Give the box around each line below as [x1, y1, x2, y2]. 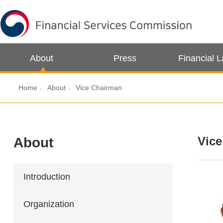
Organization [23, 199, 74, 209]
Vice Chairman [76, 84, 122, 92]
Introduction [23, 172, 70, 182]
